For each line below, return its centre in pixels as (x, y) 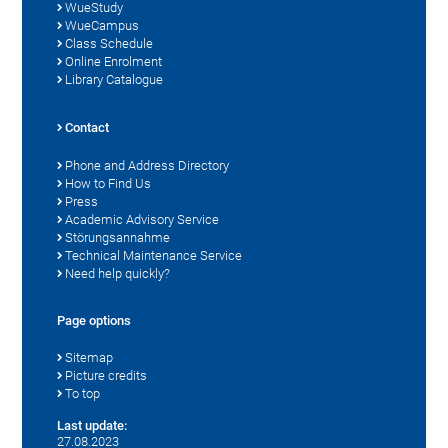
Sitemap (89, 357)
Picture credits (106, 375)
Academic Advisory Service (142, 219)
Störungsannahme (118, 237)
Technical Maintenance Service (154, 255)
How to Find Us (108, 183)
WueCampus (102, 25)
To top (83, 393)
